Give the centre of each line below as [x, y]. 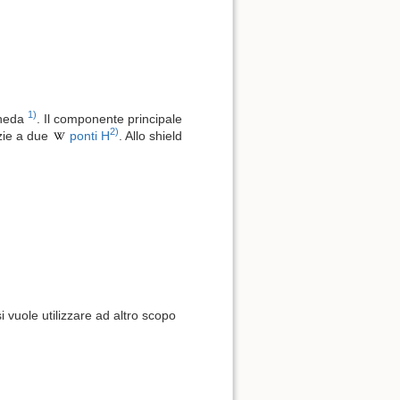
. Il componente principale [109, 118]
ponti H [89, 136]
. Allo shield [150, 136]
